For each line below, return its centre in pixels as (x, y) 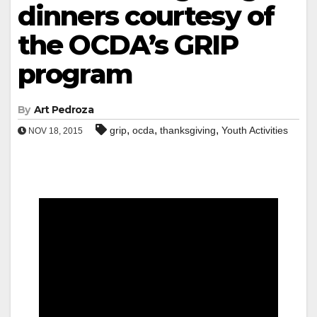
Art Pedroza (63, 109)
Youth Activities (255, 130)
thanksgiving (188, 130)
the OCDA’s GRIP (128, 45)
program (75, 74)
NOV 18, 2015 (54, 131)
